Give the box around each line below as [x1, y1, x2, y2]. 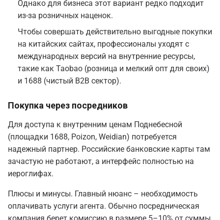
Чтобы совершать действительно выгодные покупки [18, 27, 212, 37]
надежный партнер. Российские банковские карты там [8, 144, 210, 154]
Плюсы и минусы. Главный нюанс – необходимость [8, 189, 198, 199]
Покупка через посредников [8, 100, 128, 111]
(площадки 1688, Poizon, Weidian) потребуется [8, 132, 177, 142]
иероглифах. [8, 169, 54, 179]
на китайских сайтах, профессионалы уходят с [18, 39, 189, 49]
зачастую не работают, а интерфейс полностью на [8, 157, 194, 166]
